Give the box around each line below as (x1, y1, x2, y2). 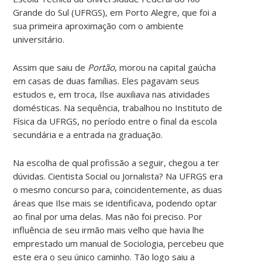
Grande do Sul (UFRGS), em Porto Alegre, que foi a (13, 6, 217, 18)
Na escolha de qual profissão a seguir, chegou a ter (13, 156, 220, 168)
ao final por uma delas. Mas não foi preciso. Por (13, 210, 203, 222)
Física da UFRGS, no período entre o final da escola (13, 115, 218, 127)
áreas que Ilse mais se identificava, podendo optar (13, 196, 218, 209)
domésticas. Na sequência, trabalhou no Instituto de (13, 101, 223, 113)
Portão (88, 61, 115, 73)
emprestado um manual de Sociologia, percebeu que (13, 237, 225, 249)
